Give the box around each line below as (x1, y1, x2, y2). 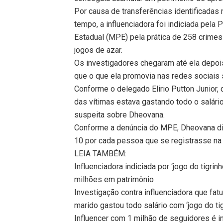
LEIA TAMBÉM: (74, 148, 127, 158)
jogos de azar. (74, 45, 123, 55)
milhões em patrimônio (74, 174, 154, 184)
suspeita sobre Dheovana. (74, 110, 165, 119)
